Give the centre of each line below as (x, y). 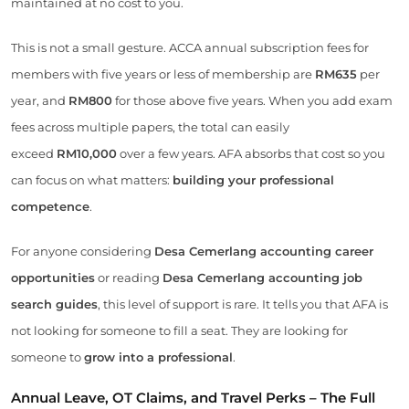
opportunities (53, 278)
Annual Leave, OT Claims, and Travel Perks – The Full (193, 398)
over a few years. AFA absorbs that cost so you (251, 154)
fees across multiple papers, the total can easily (150, 127)
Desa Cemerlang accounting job (262, 278)
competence (50, 207)
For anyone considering (83, 252)
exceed (34, 154)
